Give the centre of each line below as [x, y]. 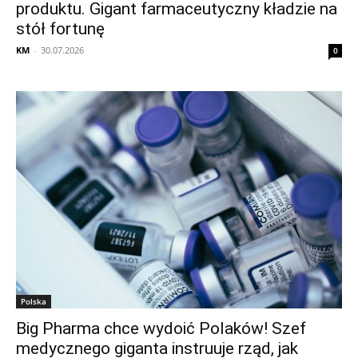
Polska [34, 302]
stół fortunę [60, 29]
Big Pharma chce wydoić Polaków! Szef [161, 329]
